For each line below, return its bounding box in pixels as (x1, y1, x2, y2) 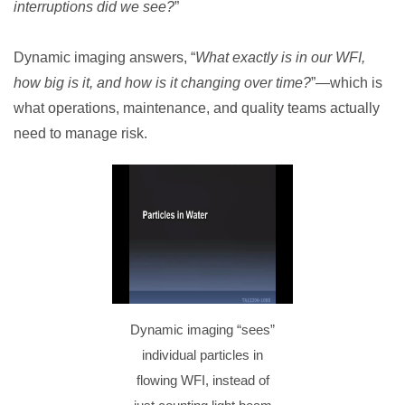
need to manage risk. (14, 126, 147, 141)
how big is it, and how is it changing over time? (14, 75, 311, 90)
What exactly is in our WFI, (195, 50, 365, 65)
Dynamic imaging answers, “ (14, 50, 195, 65)
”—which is (311, 75, 382, 90)
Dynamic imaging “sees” (130, 322, 275, 337)
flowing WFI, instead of (136, 372, 269, 388)
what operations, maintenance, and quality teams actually (14, 100, 380, 116)
